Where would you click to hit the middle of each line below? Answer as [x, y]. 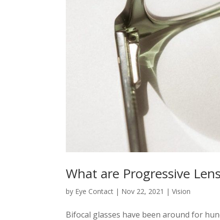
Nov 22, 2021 [143, 192]
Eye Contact [95, 192]
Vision [181, 192]
